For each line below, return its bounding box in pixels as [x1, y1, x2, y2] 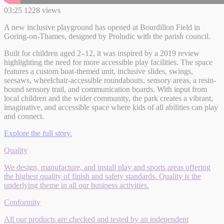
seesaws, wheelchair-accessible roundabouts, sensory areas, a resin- [4, 75, 216, 84]
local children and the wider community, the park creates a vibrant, [4, 93, 213, 102]
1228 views [24, 5, 60, 14]
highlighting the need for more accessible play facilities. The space [4, 57, 212, 66]
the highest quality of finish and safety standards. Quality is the [4, 171, 201, 180]
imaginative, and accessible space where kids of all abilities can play [4, 102, 218, 111]
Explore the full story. [4, 128, 72, 137]
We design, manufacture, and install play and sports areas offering [4, 162, 210, 171]
